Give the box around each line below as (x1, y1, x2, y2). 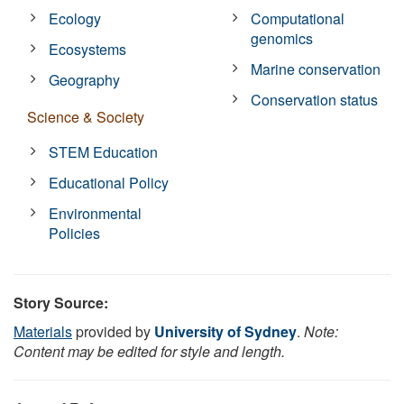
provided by (72, 320, 154, 342)
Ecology (49, 7, 102, 29)
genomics (251, 27, 314, 49)
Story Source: (14, 291, 108, 313)
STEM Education (49, 141, 159, 162)
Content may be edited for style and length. (14, 340, 285, 362)
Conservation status (251, 88, 379, 110)
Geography (49, 69, 121, 90)
